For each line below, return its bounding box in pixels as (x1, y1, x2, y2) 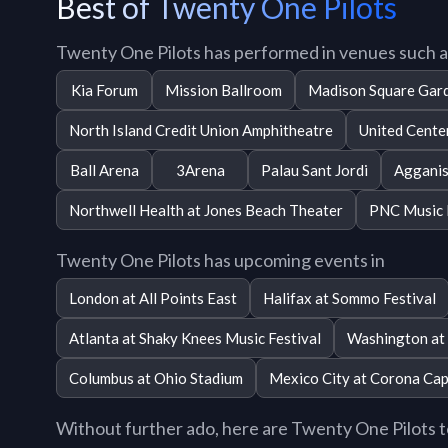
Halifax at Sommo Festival (263, 288, 436, 307)
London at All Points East (69, 288, 237, 307)
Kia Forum (70, 80, 138, 99)
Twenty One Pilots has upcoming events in (56, 249, 385, 272)
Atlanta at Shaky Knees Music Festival (69, 328, 321, 347)
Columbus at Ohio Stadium (69, 368, 243, 387)
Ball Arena (69, 160, 139, 179)
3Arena (175, 160, 225, 179)
